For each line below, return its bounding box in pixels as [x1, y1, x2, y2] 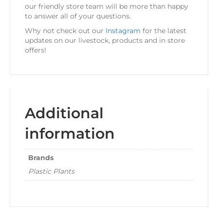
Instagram [106, 26, 141, 36]
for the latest [141, 26, 186, 36]
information [25, 125, 115, 143]
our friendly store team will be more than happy [25, 2, 188, 11]
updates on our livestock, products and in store [25, 36, 185, 45]
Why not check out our [25, 26, 106, 36]
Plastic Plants [28, 167, 74, 176]
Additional [25, 104, 104, 123]
